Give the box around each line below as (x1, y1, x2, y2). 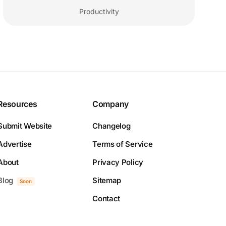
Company (92, 99, 129, 109)
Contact (92, 194, 121, 204)
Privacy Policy (92, 157, 143, 167)
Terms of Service (92, 139, 153, 149)
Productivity (79, 7, 119, 16)
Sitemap (92, 176, 122, 186)
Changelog (92, 121, 131, 131)
